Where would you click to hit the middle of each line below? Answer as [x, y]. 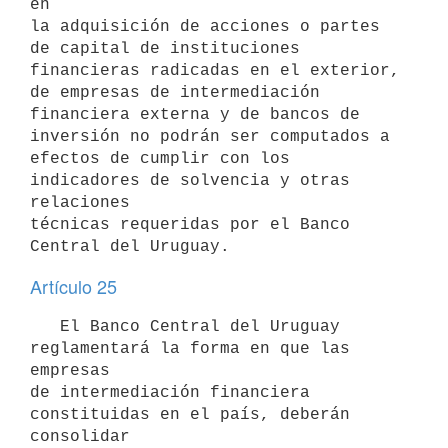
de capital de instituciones [165, 48]
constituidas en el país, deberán [190, 414]
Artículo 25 [73, 286]
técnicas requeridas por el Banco [190, 224]
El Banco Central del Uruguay [45, 326]
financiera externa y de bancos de [195, 114]
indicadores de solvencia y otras [190, 180]
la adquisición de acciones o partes [205, 26]
